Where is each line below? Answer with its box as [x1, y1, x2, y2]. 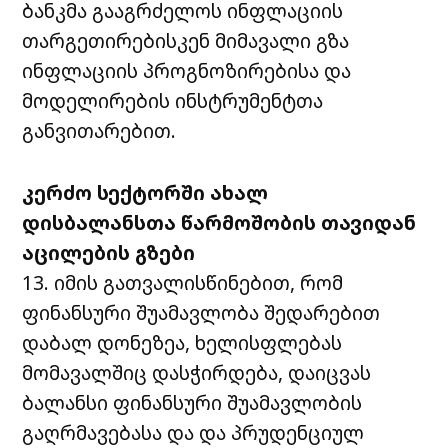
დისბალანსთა [22, 208, 177, 236]
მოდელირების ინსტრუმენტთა [22, 86, 324, 114]
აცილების [22, 238, 131, 266]
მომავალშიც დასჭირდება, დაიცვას [22, 358, 372, 386]
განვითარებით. [22, 116, 177, 144]
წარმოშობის [181, 208, 317, 236]
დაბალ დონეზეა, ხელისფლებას [22, 328, 343, 356]
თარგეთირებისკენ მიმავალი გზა [22, 26, 350, 54]
